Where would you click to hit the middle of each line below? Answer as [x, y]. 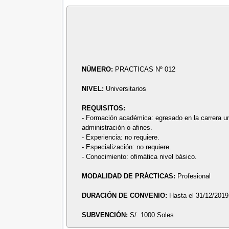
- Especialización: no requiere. [127, 147]
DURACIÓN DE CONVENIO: [126, 196]
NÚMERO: [99, 70]
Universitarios [126, 89]
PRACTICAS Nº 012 [145, 70]
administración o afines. [117, 128]
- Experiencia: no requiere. [121, 138]
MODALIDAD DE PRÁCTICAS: [130, 176]
